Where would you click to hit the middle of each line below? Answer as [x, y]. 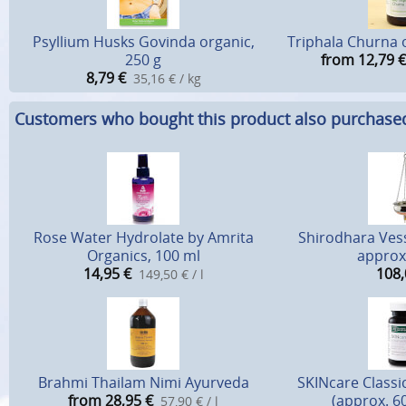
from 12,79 [357, 60]
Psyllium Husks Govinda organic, [143, 42]
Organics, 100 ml [143, 256]
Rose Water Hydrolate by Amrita [143, 238]
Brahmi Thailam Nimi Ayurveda [143, 383]
